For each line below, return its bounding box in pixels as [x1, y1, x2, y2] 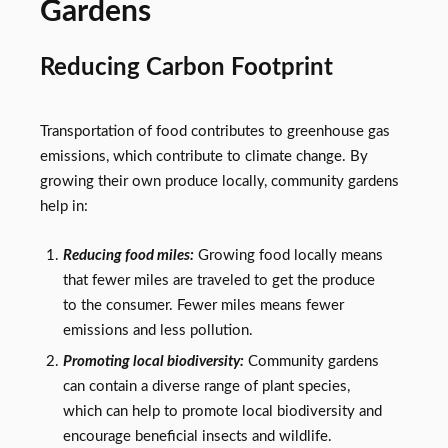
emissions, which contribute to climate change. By [40, 149, 368, 165]
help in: [40, 199, 88, 215]
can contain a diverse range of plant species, [62, 378, 350, 394]
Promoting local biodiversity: [62, 353, 244, 369]
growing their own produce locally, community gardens [40, 174, 399, 190]
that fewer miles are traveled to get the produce [62, 272, 375, 288]
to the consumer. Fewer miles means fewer [62, 297, 344, 313]
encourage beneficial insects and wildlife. [62, 428, 332, 444]
